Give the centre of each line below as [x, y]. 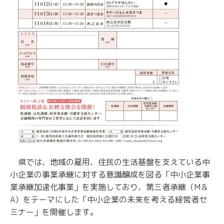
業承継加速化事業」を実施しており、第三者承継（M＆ [109, 187]
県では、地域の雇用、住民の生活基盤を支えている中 [110, 162]
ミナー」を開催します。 [54, 212]
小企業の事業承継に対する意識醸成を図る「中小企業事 [110, 174]
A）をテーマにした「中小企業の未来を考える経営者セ [108, 199]
